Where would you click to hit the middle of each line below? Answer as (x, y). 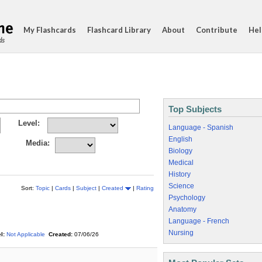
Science (181, 186)
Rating (145, 188)
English (180, 139)
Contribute (217, 30)
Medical (181, 163)
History (180, 174)
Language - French (199, 221)
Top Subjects (195, 109)
